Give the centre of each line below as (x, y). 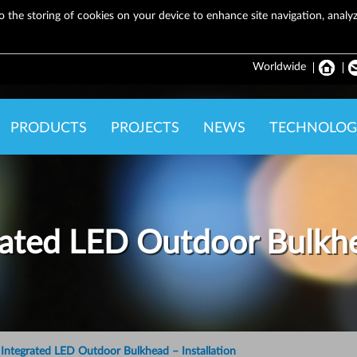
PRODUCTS (49, 128)
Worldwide (279, 67)
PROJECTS (145, 128)
